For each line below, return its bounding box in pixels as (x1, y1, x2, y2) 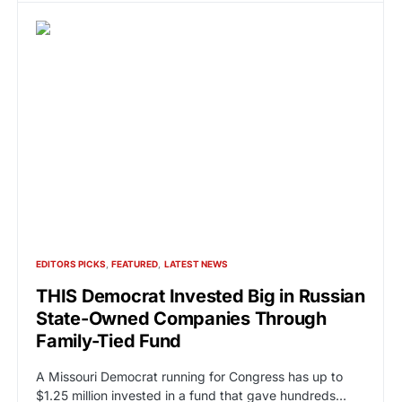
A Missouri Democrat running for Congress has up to (36, 369, 343, 384)
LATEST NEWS (163, 258, 228, 269)
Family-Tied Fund (36, 330, 181, 352)
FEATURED (111, 258, 159, 269)
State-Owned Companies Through (36, 308, 327, 329)
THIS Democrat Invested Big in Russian (36, 285, 365, 307)
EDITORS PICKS (36, 258, 106, 269)
